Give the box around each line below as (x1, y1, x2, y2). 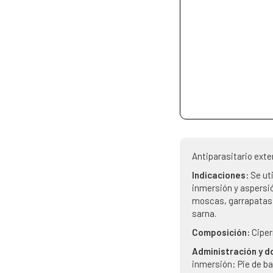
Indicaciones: (192, 169, 251, 180)
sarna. (192, 208, 217, 219)
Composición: (192, 227, 252, 238)
